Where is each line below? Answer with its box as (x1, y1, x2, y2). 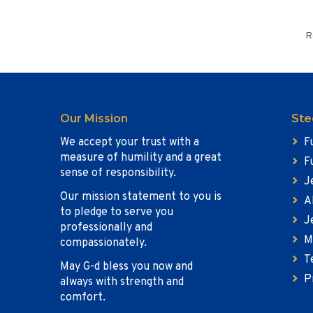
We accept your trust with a (60, 136, 199, 150)
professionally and (60, 221, 152, 235)
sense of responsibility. (60, 166, 176, 180)
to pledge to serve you (60, 205, 173, 219)
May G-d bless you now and (60, 260, 193, 274)
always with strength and (60, 275, 184, 289)
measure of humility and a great (60, 151, 221, 165)
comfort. (60, 291, 105, 305)
